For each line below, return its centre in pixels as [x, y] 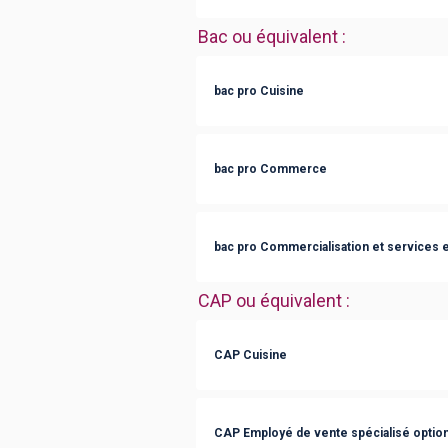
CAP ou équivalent [270, 300]
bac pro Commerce [270, 168]
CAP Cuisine [250, 354]
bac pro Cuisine [259, 90]
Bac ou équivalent [268, 36]
